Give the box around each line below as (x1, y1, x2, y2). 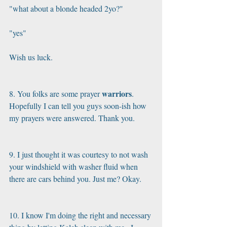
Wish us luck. (9, 52, 53, 62)
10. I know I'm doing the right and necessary (9, 210, 153, 220)
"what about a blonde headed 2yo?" (9, 3, 123, 14)
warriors (102, 88, 132, 99)
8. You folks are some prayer (9, 88, 102, 99)
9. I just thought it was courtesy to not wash (9, 149, 150, 160)
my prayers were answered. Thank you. (9, 112, 135, 123)
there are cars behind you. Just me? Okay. (9, 173, 141, 184)
